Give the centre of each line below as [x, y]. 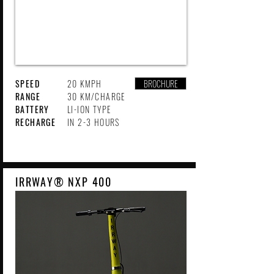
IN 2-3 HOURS [94, 122]
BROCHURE [161, 83]
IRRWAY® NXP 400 [64, 182]
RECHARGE [36, 122]
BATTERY [32, 109]
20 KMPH [85, 83]
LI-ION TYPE [90, 109]
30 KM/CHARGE [97, 96]
